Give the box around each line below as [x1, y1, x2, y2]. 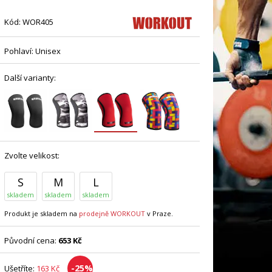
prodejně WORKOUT [78, 208, 145, 218]
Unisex [33, 45, 61, 56]
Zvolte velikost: [4, 149, 59, 161]
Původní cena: [4, 234, 58, 246]
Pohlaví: [4, 45, 33, 56]
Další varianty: [4, 72, 56, 83]
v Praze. [144, 208, 173, 218]
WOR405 [22, 16, 53, 27]
